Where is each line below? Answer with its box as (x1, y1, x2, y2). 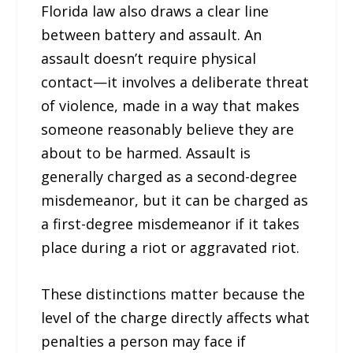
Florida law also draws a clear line (41, 2, 269, 21)
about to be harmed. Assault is (41, 143, 251, 163)
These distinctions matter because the (41, 284, 306, 304)
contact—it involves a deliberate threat (41, 72, 310, 92)
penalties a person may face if (41, 332, 247, 351)
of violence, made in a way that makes (41, 96, 300, 116)
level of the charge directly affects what (41, 308, 310, 328)
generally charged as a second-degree (41, 167, 298, 187)
